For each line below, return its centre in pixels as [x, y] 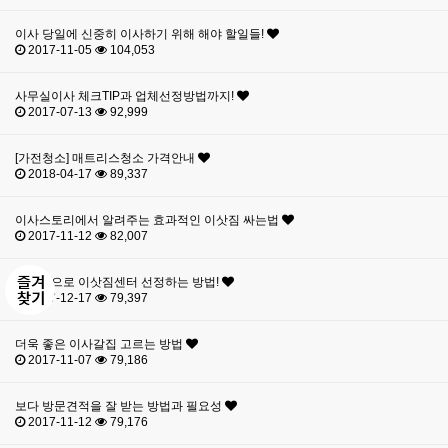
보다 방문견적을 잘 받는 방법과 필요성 [120, 406]
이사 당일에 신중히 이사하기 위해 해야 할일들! [141, 34]
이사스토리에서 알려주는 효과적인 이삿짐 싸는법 [148, 220]
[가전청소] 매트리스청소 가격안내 [106, 158]
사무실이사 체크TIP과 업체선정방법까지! [126, 96]
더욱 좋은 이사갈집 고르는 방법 [100, 344]
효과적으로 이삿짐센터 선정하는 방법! [118, 282]
